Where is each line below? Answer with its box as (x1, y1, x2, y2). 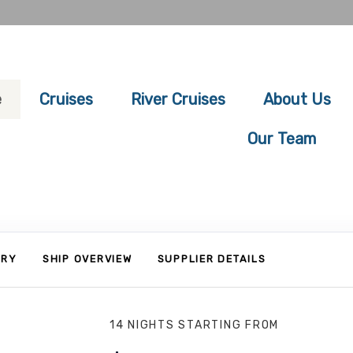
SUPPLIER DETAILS (157, 252, 266, 265)
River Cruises (131, 90, 225, 109)
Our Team (247, 129, 316, 148)
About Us (263, 90, 331, 109)
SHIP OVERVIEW (42, 252, 132, 265)
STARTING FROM (178, 318, 280, 332)
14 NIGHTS (109, 318, 179, 332)
